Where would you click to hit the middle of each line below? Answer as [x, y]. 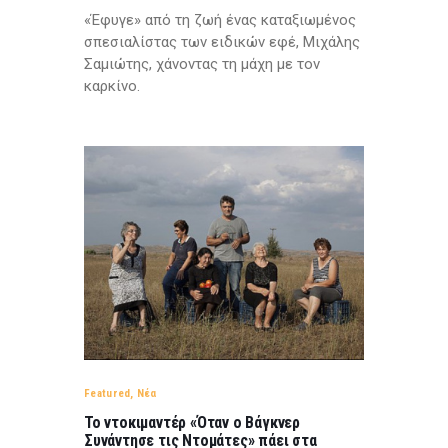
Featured [107, 394]
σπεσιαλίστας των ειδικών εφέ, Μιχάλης [222, 42]
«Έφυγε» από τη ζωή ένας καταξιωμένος [220, 20]
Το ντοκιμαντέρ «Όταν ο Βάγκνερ [192, 423]
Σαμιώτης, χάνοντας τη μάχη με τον [202, 64]
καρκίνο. [112, 86]
